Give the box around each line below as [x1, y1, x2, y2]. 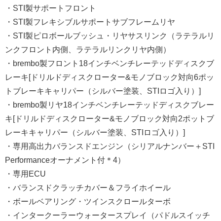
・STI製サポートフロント [5, 4, 96, 13]
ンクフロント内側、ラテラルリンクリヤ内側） [5, 45, 171, 54]
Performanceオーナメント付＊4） [5, 156, 125, 165]
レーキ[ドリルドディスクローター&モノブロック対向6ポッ [5, 73, 214, 82]
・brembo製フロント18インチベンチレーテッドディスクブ [5, 59, 214, 68]
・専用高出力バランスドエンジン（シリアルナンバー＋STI [5, 142, 215, 151]
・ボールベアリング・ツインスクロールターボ [5, 197, 171, 206]
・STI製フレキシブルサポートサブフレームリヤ [5, 18, 175, 27]
